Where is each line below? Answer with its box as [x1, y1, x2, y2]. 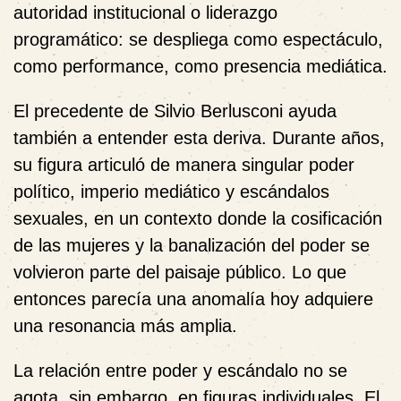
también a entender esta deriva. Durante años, [13, 128, 385, 148]
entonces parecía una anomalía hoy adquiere [13, 289, 373, 309]
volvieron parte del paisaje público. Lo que [13, 262, 346, 282]
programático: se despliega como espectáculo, [13, 30, 383, 49]
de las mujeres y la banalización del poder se [13, 235, 370, 255]
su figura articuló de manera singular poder [13, 155, 354, 175]
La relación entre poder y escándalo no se [13, 361, 347, 380]
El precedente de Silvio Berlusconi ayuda [13, 101, 337, 121]
